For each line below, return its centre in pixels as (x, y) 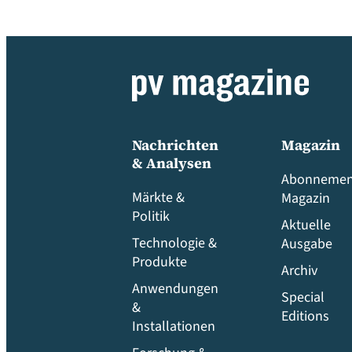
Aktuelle (306, 225)
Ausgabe (307, 244)
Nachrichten (175, 145)
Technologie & (174, 243)
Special (303, 297)
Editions (305, 316)
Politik (151, 216)
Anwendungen (175, 289)
